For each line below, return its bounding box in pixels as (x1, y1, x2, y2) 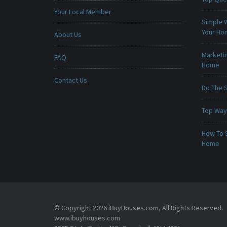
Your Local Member (54, 7, 111, 16)
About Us (54, 30, 82, 39)
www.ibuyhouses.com (54, 213, 120, 222)
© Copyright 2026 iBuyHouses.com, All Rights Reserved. (54, 203, 223, 212)
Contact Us (54, 75, 87, 85)
